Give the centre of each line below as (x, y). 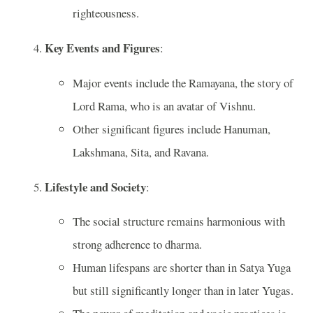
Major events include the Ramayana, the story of (183, 82)
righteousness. (106, 13)
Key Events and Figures (102, 48)
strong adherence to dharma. (137, 245)
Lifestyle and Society (95, 187)
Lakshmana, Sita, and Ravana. (141, 152)
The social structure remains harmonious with (179, 221)
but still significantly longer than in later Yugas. (183, 291)
